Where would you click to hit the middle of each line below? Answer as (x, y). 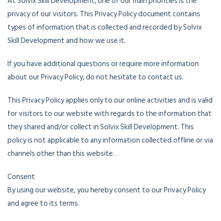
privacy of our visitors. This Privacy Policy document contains (104, 14)
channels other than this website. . (62, 154)
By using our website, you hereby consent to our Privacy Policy (107, 190)
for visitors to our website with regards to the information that (110, 114)
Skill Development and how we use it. (67, 41)
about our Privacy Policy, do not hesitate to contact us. (95, 77)
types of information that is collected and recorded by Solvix (105, 27)
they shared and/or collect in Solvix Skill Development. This (101, 127)
